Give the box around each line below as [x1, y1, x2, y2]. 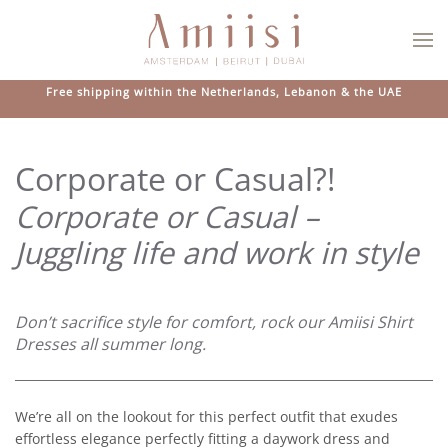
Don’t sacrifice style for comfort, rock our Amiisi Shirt [15, 311, 413, 333]
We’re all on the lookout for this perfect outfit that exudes [15, 407, 398, 426]
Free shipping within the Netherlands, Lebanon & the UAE [46, 84, 402, 99]
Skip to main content [46, 47, 184, 66]
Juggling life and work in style [15, 232, 419, 273]
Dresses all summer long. [15, 333, 206, 355]
